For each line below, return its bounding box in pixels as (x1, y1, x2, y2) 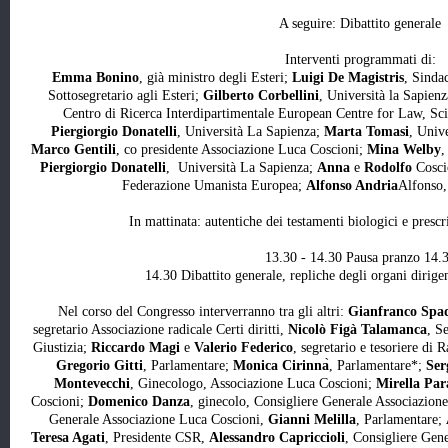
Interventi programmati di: (284, 52, 436, 68)
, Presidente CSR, (104, 430, 209, 446)
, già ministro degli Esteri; (138, 70, 292, 86)
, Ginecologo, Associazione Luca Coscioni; (129, 376, 376, 392)
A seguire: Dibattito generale (279, 16, 441, 32)
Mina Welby (367, 142, 441, 158)
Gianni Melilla (268, 412, 356, 428)
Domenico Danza (87, 394, 190, 410)
